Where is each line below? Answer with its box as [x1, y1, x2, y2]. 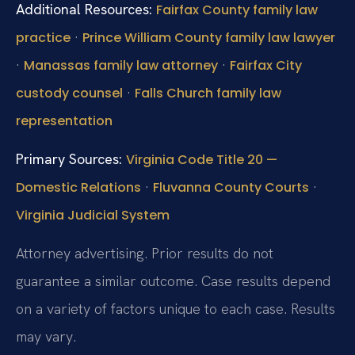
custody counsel [16, 83, 123, 102]
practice [16, 28, 71, 47]
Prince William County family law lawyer [82, 28, 335, 47]
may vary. [16, 327, 76, 346]
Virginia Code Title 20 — [126, 150, 277, 169]
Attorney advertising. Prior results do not [16, 244, 273, 263]
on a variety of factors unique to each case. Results [16, 300, 335, 319]
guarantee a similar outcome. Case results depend [16, 272, 330, 291]
